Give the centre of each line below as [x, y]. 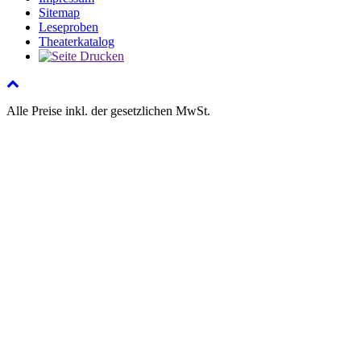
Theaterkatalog [77, 42]
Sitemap [59, 13]
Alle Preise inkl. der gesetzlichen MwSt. [108, 111]
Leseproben [68, 27]
